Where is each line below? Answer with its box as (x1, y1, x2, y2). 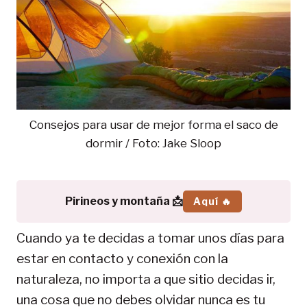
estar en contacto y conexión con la (16, 250, 228, 267)
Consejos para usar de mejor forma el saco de (29, 117, 278, 132)
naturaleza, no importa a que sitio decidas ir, (16, 271, 275, 287)
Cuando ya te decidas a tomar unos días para (16, 230, 284, 246)
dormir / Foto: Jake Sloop (86, 136, 221, 151)
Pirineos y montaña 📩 (65, 195, 183, 208)
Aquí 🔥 (193, 195, 232, 207)
